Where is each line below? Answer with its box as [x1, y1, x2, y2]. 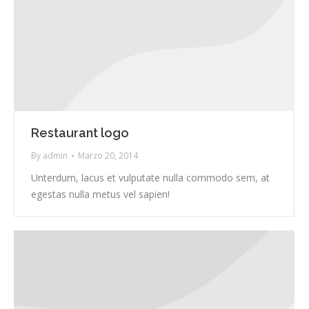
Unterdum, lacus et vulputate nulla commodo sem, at [31, 171, 270, 185]
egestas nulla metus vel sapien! [31, 188, 170, 201]
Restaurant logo [31, 126, 129, 141]
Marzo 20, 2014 [78, 150, 138, 162]
